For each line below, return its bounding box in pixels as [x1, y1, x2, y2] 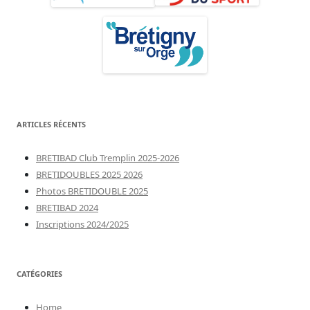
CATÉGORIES [17, 268, 62, 280]
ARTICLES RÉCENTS [17, 119, 86, 130]
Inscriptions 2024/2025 [36, 218, 129, 231]
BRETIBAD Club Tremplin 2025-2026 [36, 152, 179, 165]
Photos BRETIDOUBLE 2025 [36, 185, 148, 198]
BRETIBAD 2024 [36, 201, 98, 215]
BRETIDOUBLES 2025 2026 [36, 168, 143, 181]
